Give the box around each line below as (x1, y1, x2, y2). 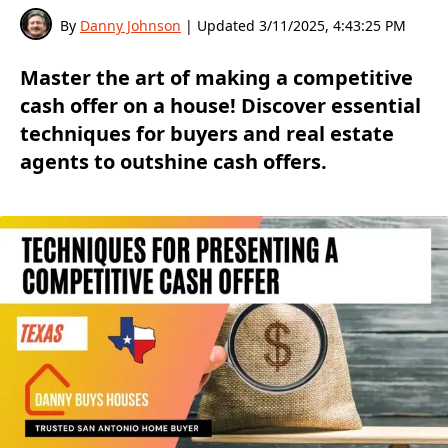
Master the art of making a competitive (20, 64, 413, 91)
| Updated (181, 16, 259, 35)
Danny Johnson (80, 16, 181, 35)
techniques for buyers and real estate (20, 120, 394, 147)
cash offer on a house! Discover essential (20, 92, 421, 119)
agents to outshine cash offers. (20, 148, 327, 175)
